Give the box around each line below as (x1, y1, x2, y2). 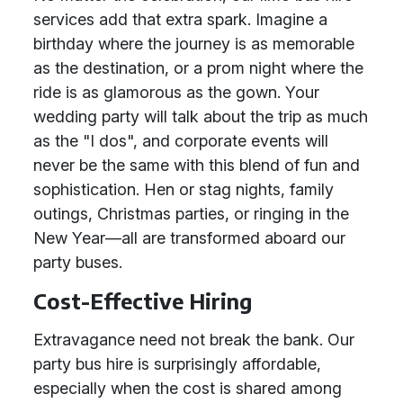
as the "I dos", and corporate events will (33, 131, 328, 150)
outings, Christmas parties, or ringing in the (33, 204, 349, 223)
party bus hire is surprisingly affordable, (33, 354, 321, 373)
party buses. (33, 253, 122, 272)
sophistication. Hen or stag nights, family (33, 180, 334, 199)
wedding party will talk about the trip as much (33, 107, 368, 126)
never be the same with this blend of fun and (33, 156, 360, 175)
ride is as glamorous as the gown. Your (33, 83, 319, 102)
